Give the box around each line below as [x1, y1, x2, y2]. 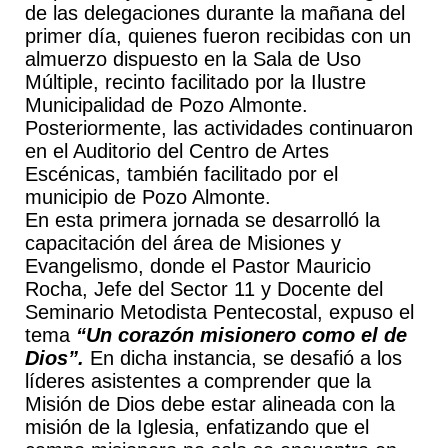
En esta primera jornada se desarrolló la [24, 209, 380, 231]
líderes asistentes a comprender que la [24, 370, 371, 392]
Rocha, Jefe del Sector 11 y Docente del [24, 278, 383, 300]
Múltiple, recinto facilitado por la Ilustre [24, 71, 366, 93]
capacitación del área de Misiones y [24, 232, 341, 254]
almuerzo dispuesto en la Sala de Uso [24, 48, 361, 70]
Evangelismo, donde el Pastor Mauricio [24, 255, 371, 277]
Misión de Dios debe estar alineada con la [24, 393, 395, 415]
